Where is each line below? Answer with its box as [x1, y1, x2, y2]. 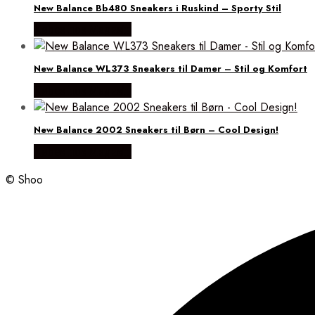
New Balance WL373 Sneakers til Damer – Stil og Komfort [34, 62, 307, 76]
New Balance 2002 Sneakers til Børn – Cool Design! [34, 122, 278, 136]
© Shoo [6, 171, 43, 188]
